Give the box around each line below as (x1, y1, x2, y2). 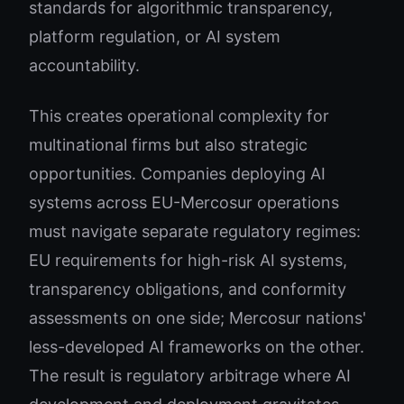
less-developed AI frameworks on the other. (29, 337, 364, 356)
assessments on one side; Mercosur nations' (29, 308, 366, 327)
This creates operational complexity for (29, 106, 329, 125)
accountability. (29, 56, 140, 75)
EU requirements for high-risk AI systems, (29, 251, 347, 270)
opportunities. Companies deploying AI (29, 164, 326, 183)
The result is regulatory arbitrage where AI (29, 366, 351, 385)
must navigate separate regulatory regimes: (29, 222, 361, 241)
